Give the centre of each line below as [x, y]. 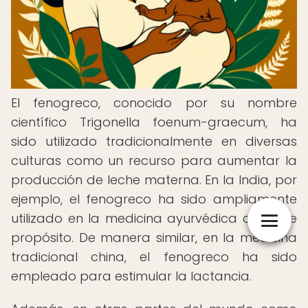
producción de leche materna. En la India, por [154, 180]
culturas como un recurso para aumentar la [154, 161]
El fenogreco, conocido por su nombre [154, 103]
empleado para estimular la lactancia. [131, 276]
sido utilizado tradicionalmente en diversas [154, 141]
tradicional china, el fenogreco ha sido [154, 257]
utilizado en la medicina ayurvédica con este [154, 218]
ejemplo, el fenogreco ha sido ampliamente [154, 199]
